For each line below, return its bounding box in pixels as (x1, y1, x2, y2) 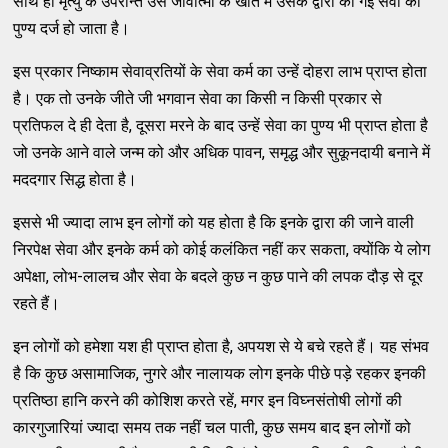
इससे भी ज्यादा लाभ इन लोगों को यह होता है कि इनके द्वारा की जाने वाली (13, 212, 415, 232)
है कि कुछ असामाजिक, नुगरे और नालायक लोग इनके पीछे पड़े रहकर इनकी (13, 363, 427, 383)
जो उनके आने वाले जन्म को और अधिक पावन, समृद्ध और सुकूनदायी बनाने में (13, 142, 431, 162)
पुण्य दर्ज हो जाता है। (13, 18, 131, 38)
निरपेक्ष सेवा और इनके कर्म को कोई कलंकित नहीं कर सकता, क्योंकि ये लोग (13, 239, 431, 259)
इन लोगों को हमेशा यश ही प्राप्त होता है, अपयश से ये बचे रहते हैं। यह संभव (13, 336, 430, 356)
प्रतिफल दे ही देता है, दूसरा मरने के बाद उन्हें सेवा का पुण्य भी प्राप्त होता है (13, 115, 429, 135)
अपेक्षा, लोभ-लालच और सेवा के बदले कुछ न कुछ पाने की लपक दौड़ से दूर (13, 266, 424, 286)
